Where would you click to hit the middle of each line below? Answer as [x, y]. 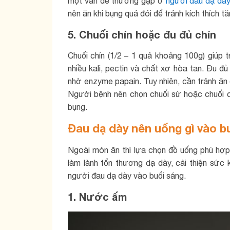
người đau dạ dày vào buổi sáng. [127, 176]
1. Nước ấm [97, 197]
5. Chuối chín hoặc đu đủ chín [142, 34]
